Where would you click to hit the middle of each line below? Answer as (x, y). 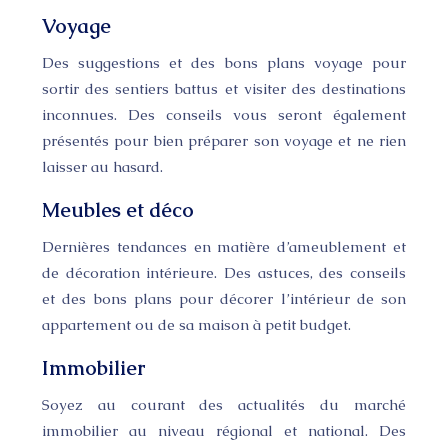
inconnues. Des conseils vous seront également (224, 114)
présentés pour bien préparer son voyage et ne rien (224, 140)
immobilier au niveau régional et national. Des (224, 430)
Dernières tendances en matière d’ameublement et (224, 246)
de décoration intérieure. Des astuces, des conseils (224, 272)
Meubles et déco (118, 210)
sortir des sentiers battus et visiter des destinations (224, 88)
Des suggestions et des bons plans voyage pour (224, 62)
